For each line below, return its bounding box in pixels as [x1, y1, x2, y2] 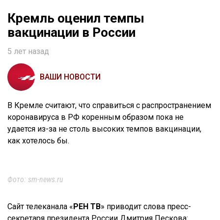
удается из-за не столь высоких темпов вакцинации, [7, 124, 201, 134]
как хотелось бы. [7, 136, 69, 146]
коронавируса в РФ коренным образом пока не [7, 112, 184, 122]
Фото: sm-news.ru [7, 175, 63, 185]
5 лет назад [7, 47, 49, 56]
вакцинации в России [7, 25, 136, 40]
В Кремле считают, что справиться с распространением [7, 101, 211, 110]
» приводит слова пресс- [101, 202, 191, 212]
